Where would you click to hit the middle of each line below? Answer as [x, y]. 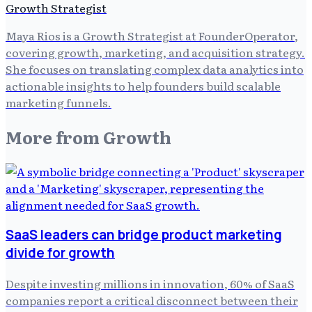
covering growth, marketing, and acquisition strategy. [155, 52]
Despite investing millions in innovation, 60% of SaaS [150, 284]
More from [54, 136]
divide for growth [60, 253]
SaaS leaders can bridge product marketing [144, 235]
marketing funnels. [58, 102]
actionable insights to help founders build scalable [143, 85]
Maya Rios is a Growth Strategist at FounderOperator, [152, 35]
